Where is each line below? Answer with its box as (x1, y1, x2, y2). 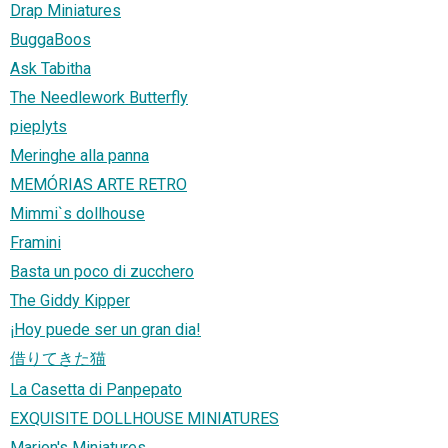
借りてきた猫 (10, 349, 106, 369)
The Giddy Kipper (10, 291, 130, 311)
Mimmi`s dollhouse (10, 204, 145, 224)
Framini (10, 233, 61, 253)
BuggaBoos (10, 30, 91, 50)
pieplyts (10, 117, 67, 137)
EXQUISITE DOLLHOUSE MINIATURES (10, 409, 279, 429)
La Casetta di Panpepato (10, 380, 182, 400)
